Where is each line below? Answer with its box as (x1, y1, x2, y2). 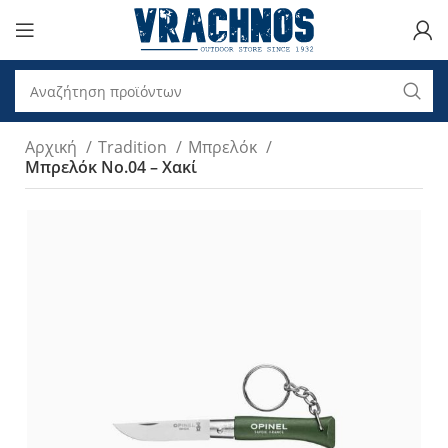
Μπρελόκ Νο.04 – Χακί (25, 156, 197, 178)
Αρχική (25, 136, 81, 158)
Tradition (98, 136, 171, 158)
